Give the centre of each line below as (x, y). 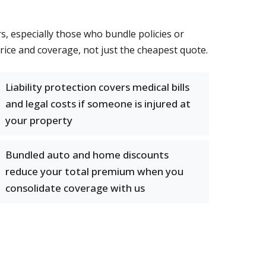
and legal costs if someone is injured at (98, 104)
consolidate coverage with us (75, 188)
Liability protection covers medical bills (97, 87)
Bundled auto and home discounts (87, 155)
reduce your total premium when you (94, 171)
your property (39, 120)
